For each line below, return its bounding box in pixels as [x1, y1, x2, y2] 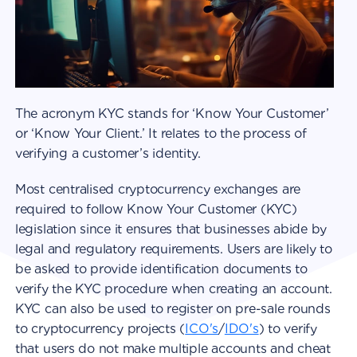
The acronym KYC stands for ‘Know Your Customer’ [14, 106, 329, 122]
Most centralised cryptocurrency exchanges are [14, 182, 301, 198]
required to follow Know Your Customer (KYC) [14, 202, 297, 218]
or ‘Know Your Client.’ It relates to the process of [14, 126, 307, 142]
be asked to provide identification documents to [14, 261, 308, 277]
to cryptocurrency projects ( [14, 321, 186, 337]
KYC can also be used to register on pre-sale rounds [14, 301, 331, 317]
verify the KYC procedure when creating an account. [14, 281, 332, 297]
